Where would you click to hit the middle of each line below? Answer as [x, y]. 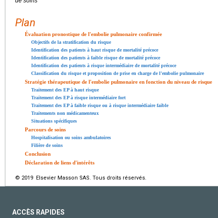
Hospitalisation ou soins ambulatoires [71, 137]
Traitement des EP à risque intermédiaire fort [78, 97]
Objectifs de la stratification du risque [71, 42]
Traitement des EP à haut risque [65, 90]
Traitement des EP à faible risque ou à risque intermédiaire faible [100, 105]
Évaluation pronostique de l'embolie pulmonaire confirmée [93, 34]
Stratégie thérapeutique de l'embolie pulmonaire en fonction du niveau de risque [118, 82]
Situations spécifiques [54, 121]
